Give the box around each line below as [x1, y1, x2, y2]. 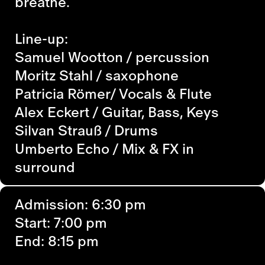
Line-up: [15, 27, 68, 49]
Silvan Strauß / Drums [15, 119, 158, 141]
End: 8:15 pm [15, 230, 99, 251]
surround [15, 156, 75, 177]
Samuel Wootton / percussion [15, 46, 209, 67]
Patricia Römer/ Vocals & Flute [15, 82, 212, 104]
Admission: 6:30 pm [15, 193, 146, 215]
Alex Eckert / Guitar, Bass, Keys [15, 101, 219, 122]
